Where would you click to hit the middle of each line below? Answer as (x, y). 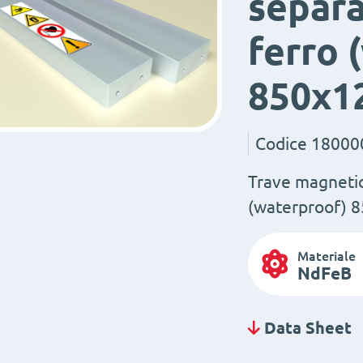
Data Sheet (305, 328)
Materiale (326, 256)
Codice (281, 144)
